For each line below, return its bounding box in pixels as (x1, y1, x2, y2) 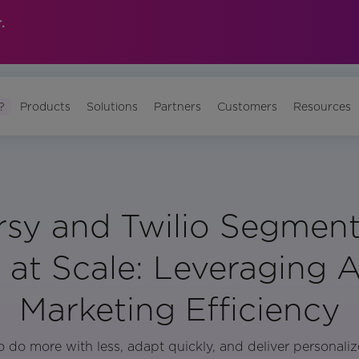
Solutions (87, 99, 139, 113)
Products (20, 99, 71, 113)
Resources (293, 99, 352, 113)
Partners (154, 99, 202, 113)
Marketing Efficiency (18, 290, 341, 329)
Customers (217, 99, 278, 113)
